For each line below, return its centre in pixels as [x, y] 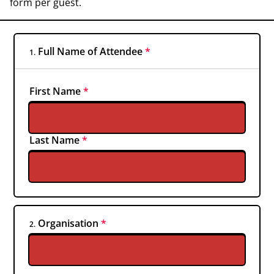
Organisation [68, 223]
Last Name [54, 140]
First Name [55, 91]
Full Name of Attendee [90, 51]
